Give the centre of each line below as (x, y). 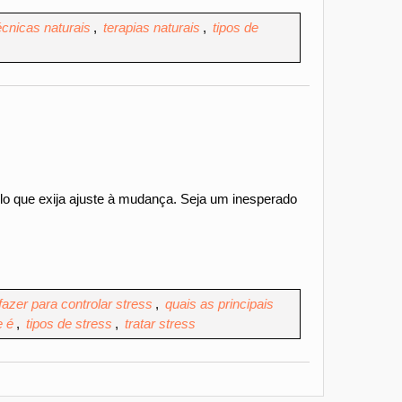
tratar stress (160, 323)
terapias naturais (152, 27)
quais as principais (219, 303)
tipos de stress (69, 323)
